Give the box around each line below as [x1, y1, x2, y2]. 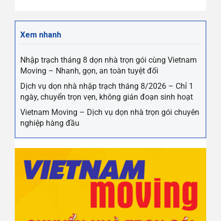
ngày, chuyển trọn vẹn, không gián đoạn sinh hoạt [20, 92, 193, 102]
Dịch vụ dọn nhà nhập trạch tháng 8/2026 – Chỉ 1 [20, 81, 193, 91]
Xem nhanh [20, 30, 61, 40]
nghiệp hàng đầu [20, 118, 79, 128]
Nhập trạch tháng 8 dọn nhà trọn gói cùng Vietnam [20, 55, 197, 65]
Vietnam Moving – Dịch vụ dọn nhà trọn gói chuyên [20, 108, 199, 117]
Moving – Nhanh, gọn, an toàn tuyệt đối [20, 66, 158, 76]
